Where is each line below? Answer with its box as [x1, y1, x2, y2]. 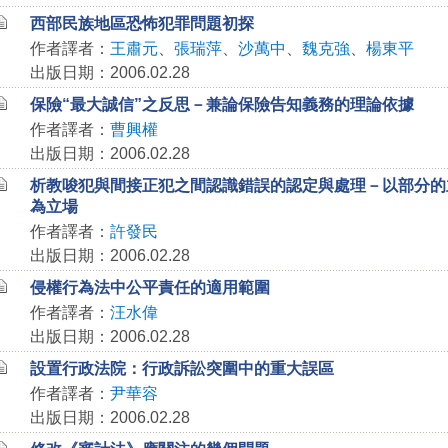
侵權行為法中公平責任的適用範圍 [29, 279, 270, 296]
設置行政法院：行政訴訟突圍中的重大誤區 [29, 360, 334, 377]
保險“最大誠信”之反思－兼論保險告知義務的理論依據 [29, 96, 414, 113]
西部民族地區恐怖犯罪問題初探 [29, 15, 254, 32]
